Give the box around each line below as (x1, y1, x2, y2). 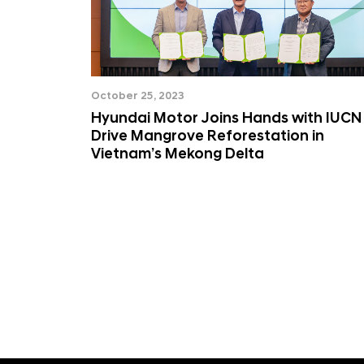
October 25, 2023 (91, 89, 184, 102)
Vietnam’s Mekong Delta (91, 145, 264, 163)
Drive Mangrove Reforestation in (91, 127, 324, 145)
